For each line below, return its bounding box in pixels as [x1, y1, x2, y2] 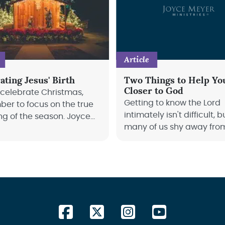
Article [124, 55, 149, 64]
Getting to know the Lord [124, 98, 220, 107]
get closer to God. [124, 147, 194, 155]
